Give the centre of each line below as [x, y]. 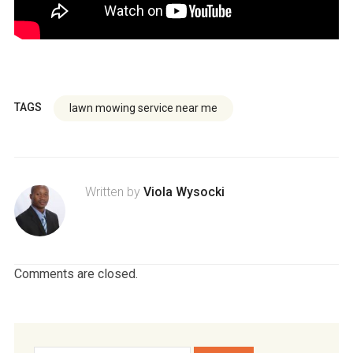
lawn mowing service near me [143, 108]
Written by [114, 192]
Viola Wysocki [184, 192]
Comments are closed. [76, 274]
